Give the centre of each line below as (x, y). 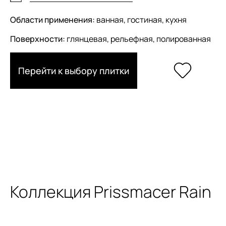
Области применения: (52, 19)
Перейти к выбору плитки (74, 70)
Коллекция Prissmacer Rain (111, 191)
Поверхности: (38, 39)
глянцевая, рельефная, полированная (138, 39)
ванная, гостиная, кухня (141, 19)
